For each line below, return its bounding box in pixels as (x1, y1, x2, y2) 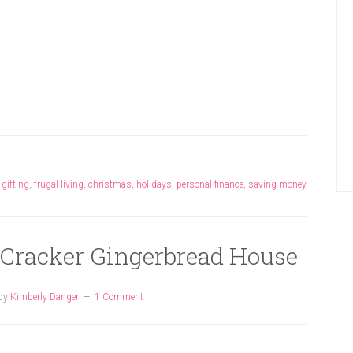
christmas (88, 179, 132, 190)
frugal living (34, 179, 84, 190)
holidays (136, 179, 172, 190)
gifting (2, 179, 29, 190)
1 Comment (94, 292, 143, 303)
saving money (248, 179, 307, 190)
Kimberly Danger (9, 292, 79, 303)
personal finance (176, 179, 243, 190)
